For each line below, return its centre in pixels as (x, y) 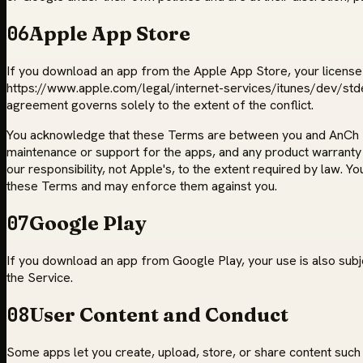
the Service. (40, 277)
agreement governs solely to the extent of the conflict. (160, 105)
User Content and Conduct (159, 314)
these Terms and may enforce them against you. (142, 186)
